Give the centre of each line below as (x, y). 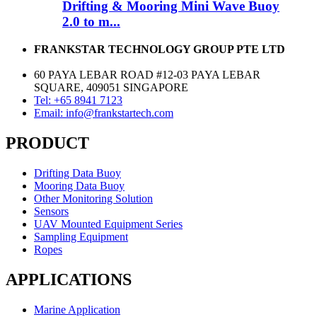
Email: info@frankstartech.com (104, 113)
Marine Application (77, 309)
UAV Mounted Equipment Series (108, 224)
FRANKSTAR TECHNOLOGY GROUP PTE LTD (160, 50)
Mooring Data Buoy (79, 185)
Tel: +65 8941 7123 (78, 100)
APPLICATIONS (69, 279)
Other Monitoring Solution (93, 198)
